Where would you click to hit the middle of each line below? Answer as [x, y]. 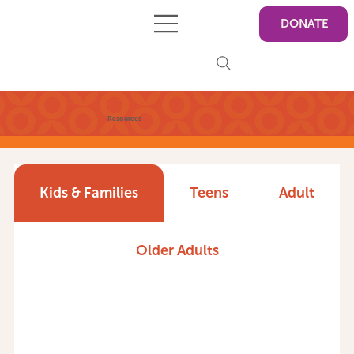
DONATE [305, 24]
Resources [124, 119]
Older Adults [177, 251]
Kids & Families [89, 193]
